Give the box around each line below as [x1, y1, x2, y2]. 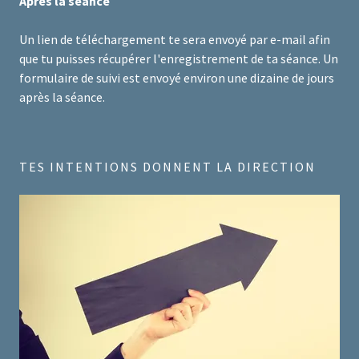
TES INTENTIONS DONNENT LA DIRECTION [19, 159, 316, 175]
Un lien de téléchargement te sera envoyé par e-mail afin [19, 31, 330, 48]
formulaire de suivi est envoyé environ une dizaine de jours [19, 70, 334, 87]
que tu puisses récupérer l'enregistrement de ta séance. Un [19, 50, 338, 67]
